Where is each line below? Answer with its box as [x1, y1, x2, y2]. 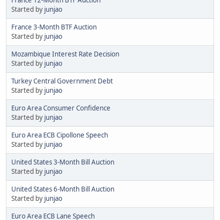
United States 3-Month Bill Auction [11, 157, 114, 166]
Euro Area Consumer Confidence [11, 103, 110, 112]
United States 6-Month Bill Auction [11, 184, 114, 193]
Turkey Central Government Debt [11, 76, 113, 85]
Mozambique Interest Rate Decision [11, 49, 119, 58]
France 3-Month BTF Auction [11, 22, 97, 31]
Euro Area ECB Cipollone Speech [11, 130, 108, 139]
